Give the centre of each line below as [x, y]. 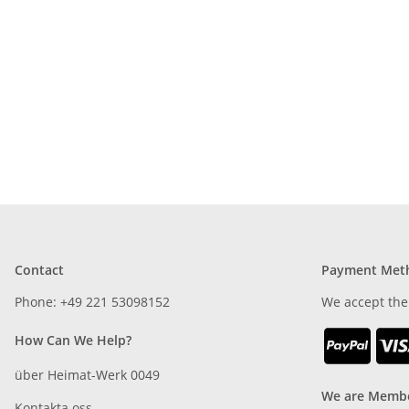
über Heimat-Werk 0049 [87, 375]
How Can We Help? [73, 341]
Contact [39, 270]
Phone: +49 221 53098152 [92, 302]
